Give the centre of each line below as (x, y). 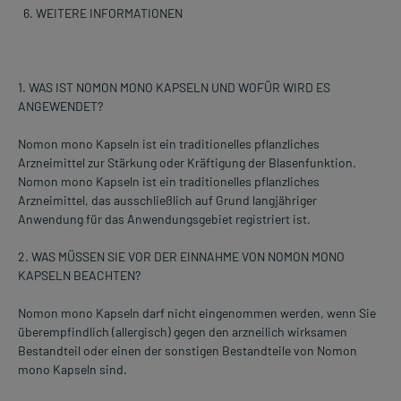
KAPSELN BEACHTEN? (79, 275)
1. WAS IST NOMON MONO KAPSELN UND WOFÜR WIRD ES (174, 87)
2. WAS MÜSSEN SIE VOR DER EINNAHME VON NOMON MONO (181, 256)
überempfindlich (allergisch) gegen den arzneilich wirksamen (183, 331)
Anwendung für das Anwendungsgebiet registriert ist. (164, 218)
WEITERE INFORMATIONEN (109, 13)
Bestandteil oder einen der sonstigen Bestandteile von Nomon (188, 350)
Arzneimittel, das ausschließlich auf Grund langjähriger (167, 200)
